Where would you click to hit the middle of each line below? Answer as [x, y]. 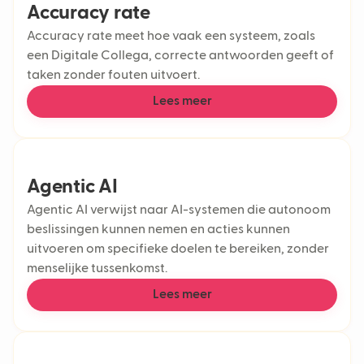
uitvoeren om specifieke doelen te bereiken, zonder [178, 249]
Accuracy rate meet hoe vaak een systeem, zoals [171, 37]
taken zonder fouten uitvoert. [113, 76]
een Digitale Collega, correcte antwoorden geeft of [180, 56]
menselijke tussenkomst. [97, 269]
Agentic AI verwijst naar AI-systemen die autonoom [179, 210]
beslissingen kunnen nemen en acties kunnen [158, 230]
